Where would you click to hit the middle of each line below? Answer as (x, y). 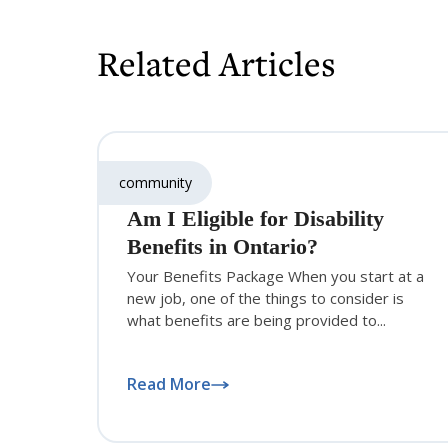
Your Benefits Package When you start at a (275, 276)
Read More (169, 384)
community (155, 183)
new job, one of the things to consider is (265, 298)
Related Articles (216, 64)
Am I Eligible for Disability (255, 219)
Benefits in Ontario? (222, 247)
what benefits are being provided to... (256, 320)
